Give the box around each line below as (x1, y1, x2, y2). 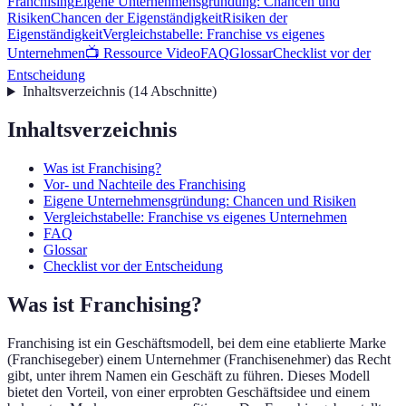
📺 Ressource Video (85, 45, 200, 62)
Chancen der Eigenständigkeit (51, 10, 222, 26)
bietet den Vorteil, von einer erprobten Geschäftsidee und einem (7, 384, 370, 401)
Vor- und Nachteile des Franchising (43, 177, 246, 193)
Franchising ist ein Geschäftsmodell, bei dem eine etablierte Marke (7, 335, 386, 352)
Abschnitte (150, 83, 212, 100)
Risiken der (222, 10, 287, 26)
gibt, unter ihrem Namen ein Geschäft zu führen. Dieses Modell (7, 368, 370, 384)
